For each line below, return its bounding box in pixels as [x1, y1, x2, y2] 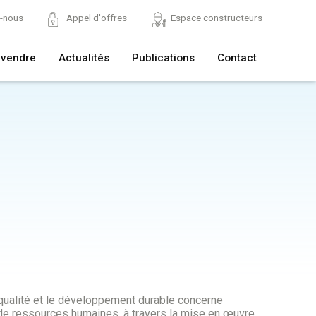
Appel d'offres [66, 11, 128, 23]
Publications [131, 51, 195, 64]
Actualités [58, 51, 109, 64]
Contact [217, 51, 257, 64]
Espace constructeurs [170, 11, 262, 23]
